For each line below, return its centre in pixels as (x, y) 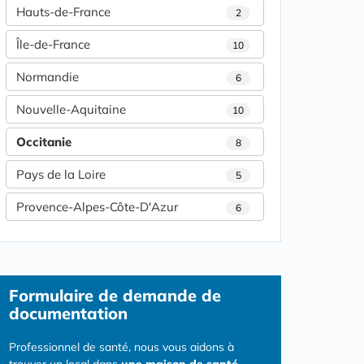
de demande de (157, 296)
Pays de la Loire (61, 175)
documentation (68, 314)
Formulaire (51, 296)
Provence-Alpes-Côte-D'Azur (97, 207)
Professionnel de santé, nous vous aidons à (121, 347)
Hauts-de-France (63, 12)
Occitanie (44, 142)
